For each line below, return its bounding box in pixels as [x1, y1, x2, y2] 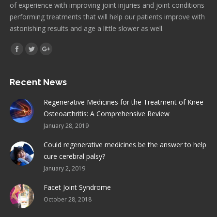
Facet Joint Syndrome [44, 183, 111, 192]
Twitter [31, 49, 53, 59]
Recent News [10, 77, 67, 88]
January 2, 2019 [44, 164, 85, 173]
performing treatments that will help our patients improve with [10, 12, 205, 22]
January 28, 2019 [44, 122, 89, 130]
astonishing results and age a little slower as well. [10, 24, 164, 33]
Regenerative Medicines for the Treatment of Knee [44, 97, 203, 107]
